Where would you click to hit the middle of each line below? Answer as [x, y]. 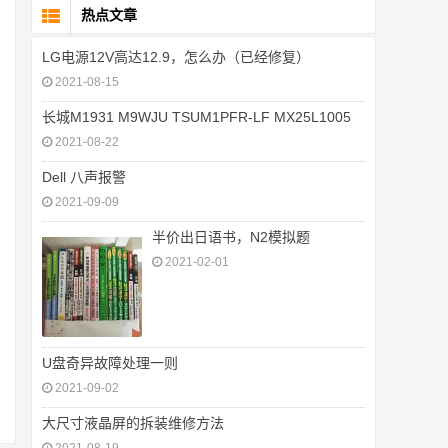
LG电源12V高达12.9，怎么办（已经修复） [176, 57]
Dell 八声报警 [84, 177]
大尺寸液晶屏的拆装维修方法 [133, 423]
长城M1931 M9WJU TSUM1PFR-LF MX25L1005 [196, 117]
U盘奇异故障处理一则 [110, 363]
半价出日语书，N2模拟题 [231, 237]
